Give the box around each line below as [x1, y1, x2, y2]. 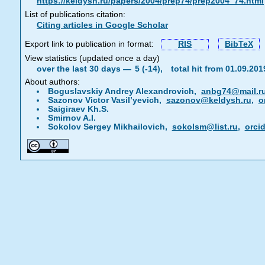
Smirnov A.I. [47, 114, 96, 122]
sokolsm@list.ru [172, 122, 238, 131]
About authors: [25, 77, 80, 86]
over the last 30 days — [37, 64, 134, 73]
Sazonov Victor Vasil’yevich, [47, 96, 166, 105]
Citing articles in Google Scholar [37, 21, 168, 30]
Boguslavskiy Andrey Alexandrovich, [47, 87, 201, 96]
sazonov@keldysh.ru [166, 96, 251, 105]
